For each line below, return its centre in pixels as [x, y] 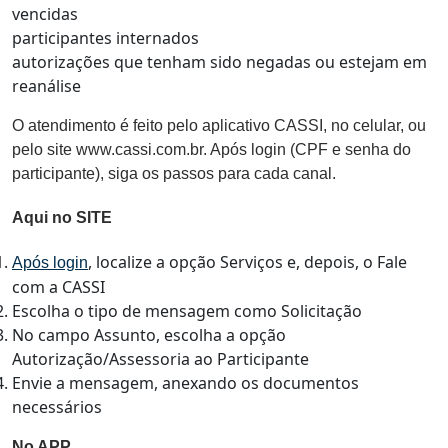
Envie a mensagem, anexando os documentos [185, 383]
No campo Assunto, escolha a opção [149, 335]
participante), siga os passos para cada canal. [174, 173]
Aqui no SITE [62, 217]
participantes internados [105, 38]
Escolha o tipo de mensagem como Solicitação [187, 311]
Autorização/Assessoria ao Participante [160, 359]
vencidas [45, 14]
